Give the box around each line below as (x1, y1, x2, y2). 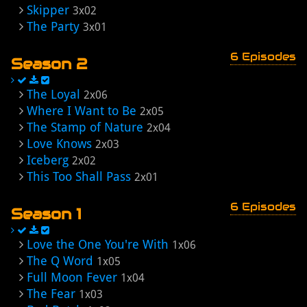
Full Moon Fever (27, 270, 117, 284)
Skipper (27, 3, 69, 17)
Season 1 (11, 204, 82, 223)
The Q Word (27, 254, 93, 268)
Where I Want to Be (27, 103, 136, 118)
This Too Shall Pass (27, 169, 131, 184)
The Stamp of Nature (27, 120, 143, 134)
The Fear (27, 286, 75, 301)
